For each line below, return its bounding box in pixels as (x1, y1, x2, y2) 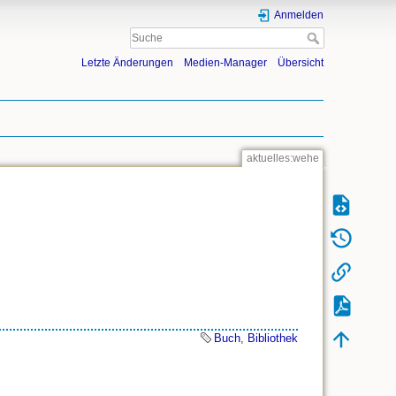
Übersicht (278, 57, 324, 70)
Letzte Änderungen (80, 57, 173, 70)
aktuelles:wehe (246, 152, 319, 165)
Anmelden (274, 9, 324, 21)
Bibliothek (247, 331, 298, 346)
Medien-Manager (183, 57, 267, 70)
